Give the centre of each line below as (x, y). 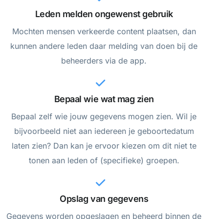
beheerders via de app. (104, 60)
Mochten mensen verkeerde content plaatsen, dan (104, 31)
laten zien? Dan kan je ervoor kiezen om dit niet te (104, 145)
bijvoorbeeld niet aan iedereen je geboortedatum (104, 131)
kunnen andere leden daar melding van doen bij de (104, 46)
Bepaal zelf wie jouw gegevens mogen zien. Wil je (104, 116)
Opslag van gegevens (104, 198)
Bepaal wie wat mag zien (104, 99)
